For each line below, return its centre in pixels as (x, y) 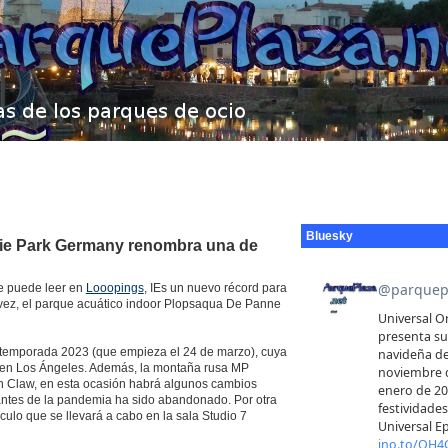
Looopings (114, 288)
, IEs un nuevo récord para (215, 288)
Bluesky (330, 235)
